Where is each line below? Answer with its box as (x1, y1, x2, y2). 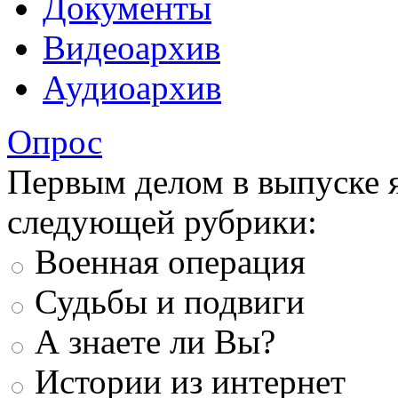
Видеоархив (43, 28, 220, 67)
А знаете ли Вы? (35, 322, 275, 361)
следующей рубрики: (7, 202, 317, 241)
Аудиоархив (43, 68, 221, 107)
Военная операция (35, 242, 306, 281)
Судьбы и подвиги (35, 282, 305, 321)
